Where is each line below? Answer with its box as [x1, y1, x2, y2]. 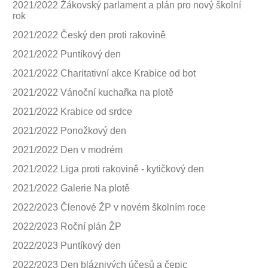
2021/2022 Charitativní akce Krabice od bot [13, 68, 196, 78]
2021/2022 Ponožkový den [13, 125, 126, 136]
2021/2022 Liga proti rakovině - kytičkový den [13, 163, 204, 174]
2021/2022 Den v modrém [13, 144, 123, 155]
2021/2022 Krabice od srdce [13, 106, 132, 117]
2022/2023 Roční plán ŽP [13, 221, 121, 232]
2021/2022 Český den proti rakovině [13, 29, 166, 40]
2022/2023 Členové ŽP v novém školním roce [13, 202, 206, 212]
